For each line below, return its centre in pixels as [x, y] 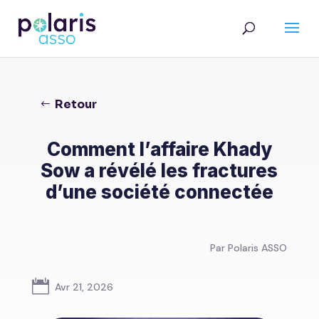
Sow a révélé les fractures [159, 170]
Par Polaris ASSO [249, 247]
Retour [75, 104]
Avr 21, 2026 [84, 287]
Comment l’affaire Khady [159, 149]
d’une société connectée [159, 192]
